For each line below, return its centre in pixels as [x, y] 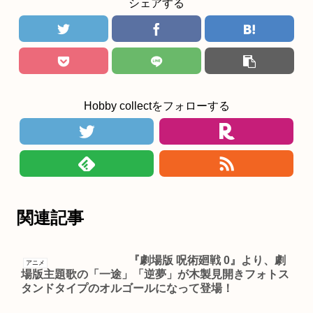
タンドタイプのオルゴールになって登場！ [127, 289]
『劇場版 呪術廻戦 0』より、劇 [207, 261]
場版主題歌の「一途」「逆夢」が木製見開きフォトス [155, 275]
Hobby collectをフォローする [156, 106]
